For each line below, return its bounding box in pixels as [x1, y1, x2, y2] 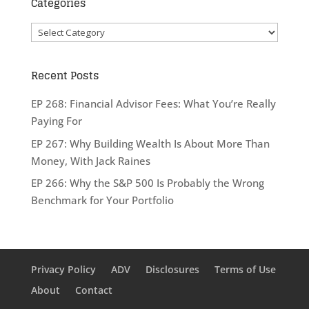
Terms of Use [214, 263, 276, 277]
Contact [74, 283, 112, 297]
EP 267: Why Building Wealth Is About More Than [30, 136, 270, 150]
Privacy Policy [30, 263, 96, 277]
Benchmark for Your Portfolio [30, 193, 174, 208]
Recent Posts [30, 66, 99, 86]
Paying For [30, 114, 82, 128]
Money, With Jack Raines [30, 153, 150, 168]
